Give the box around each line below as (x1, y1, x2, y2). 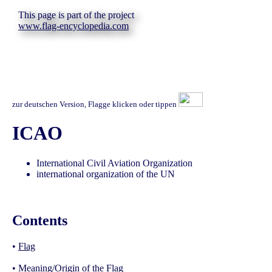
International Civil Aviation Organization (36, 157, 192, 168)
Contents (12, 212, 67, 228)
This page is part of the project (18, 10, 134, 20)
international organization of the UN (36, 168, 175, 179)
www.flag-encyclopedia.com (18, 21, 129, 31)
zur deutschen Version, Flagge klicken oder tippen (12, 100, 178, 109)
